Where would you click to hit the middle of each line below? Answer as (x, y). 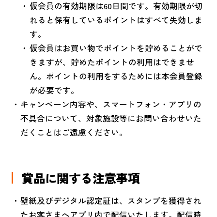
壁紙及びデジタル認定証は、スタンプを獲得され (111, 201)
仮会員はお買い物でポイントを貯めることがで (116, 48)
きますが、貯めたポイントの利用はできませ (112, 62)
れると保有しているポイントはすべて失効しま (116, 20)
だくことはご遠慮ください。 (74, 132)
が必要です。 (54, 90)
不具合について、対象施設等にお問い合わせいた (111, 118)
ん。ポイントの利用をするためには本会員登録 (116, 76)
